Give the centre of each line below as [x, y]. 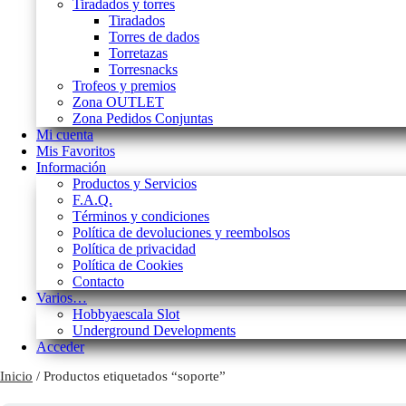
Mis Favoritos [76, 151]
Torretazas [138, 53]
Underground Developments [154, 331]
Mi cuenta [65, 135]
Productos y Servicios [135, 184]
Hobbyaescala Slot [126, 314]
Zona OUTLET [118, 102]
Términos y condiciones [141, 217]
